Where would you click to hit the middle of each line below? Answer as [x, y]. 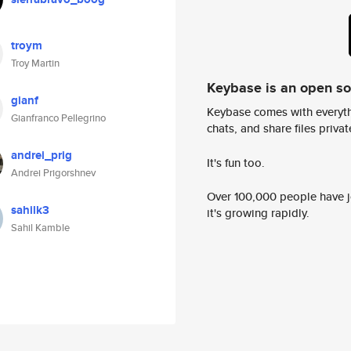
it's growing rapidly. [258, 213]
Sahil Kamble [40, 228]
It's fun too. [236, 162]
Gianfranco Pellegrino [58, 118]
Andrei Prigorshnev [53, 173]
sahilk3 [30, 210]
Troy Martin [35, 63]
